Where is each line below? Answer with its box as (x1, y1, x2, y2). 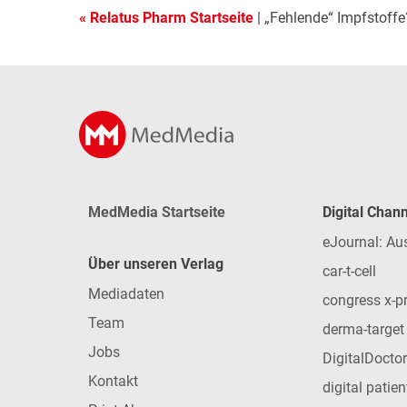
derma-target (323, 321, 404, 338)
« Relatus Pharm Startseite (79, 9, 253, 27)
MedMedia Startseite (88, 203, 225, 221)
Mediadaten (88, 285, 164, 303)
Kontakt (88, 372, 138, 390)
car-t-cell (323, 263, 376, 280)
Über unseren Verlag (88, 255, 223, 273)
